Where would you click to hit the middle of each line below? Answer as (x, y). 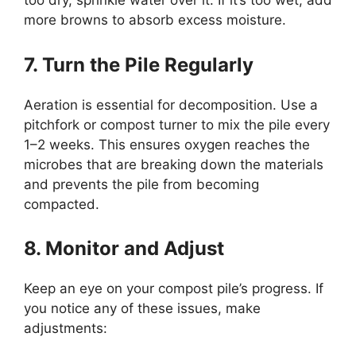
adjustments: (66, 329)
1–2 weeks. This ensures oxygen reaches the (167, 144)
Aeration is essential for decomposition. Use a (171, 104)
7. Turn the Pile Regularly (139, 64)
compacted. (62, 204)
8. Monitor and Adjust (124, 249)
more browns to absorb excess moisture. (155, 20)
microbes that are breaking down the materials (174, 164)
